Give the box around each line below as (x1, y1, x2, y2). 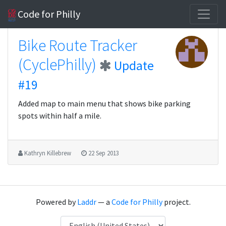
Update (114, 58, 154, 74)
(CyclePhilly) (18, 54, 96, 75)
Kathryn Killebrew (24, 149, 72, 157)
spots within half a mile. (18, 110, 101, 121)
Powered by (35, 197, 77, 207)
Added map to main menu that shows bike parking (18, 98, 191, 108)
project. (162, 197, 191, 207)
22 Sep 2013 (88, 149, 119, 157)
